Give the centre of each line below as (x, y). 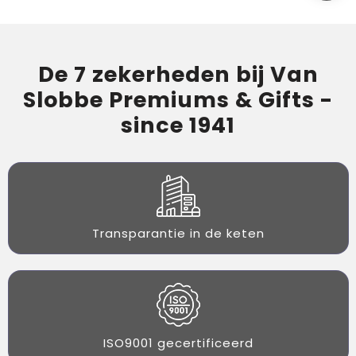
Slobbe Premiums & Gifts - (178, 99)
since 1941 (178, 125)
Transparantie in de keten (178, 233)
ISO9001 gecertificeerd (178, 342)
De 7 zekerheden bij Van (178, 74)
